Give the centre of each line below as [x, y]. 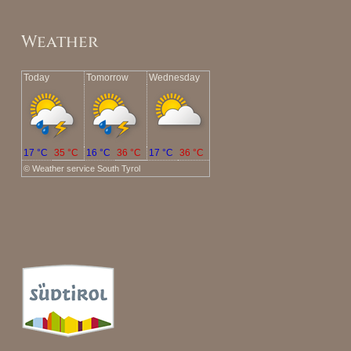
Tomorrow [107, 78]
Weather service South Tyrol [86, 169]
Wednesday [174, 78]
